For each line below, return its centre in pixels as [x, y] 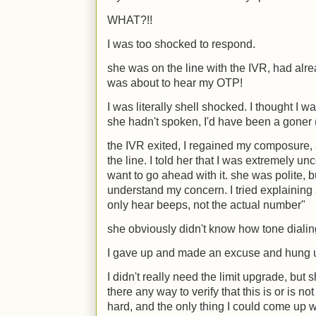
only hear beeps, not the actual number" [206, 205]
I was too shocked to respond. [181, 44]
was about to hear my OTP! [175, 83]
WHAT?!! [130, 20]
